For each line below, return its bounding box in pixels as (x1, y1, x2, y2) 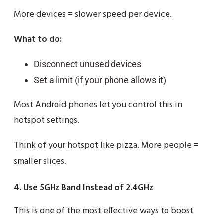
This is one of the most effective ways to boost (14, 204, 193, 219)
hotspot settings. (14, 113, 79, 128)
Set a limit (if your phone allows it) (34, 75, 166, 86)
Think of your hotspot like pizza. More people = (14, 138, 199, 153)
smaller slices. (14, 154, 66, 169)
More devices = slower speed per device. (14, 7, 172, 22)
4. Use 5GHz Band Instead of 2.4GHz (14, 180, 153, 196)
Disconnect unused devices (34, 59, 141, 70)
